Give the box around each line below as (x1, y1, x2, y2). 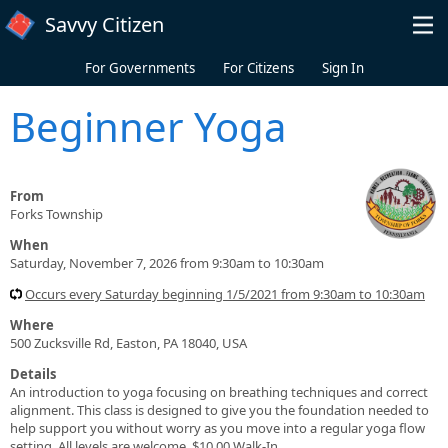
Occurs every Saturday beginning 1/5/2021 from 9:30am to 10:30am (25, 284, 425, 303)
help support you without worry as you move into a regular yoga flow (10, 418, 425, 437)
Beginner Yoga (10, 98, 286, 154)
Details (10, 364, 56, 383)
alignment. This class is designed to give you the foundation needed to (10, 400, 429, 419)
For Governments (84, 59, 195, 77)
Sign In (321, 59, 364, 77)
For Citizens (222, 59, 294, 77)
